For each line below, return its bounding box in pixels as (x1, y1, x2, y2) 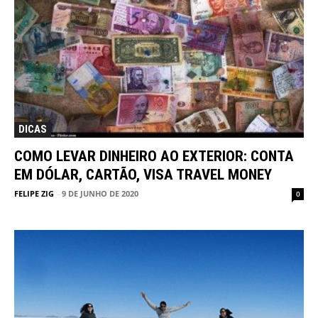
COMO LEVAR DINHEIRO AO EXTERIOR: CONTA (14, 148, 294, 165)
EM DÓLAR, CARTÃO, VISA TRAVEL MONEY (14, 166, 272, 184)
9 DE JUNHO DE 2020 (62, 188, 138, 199)
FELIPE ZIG (14, 188, 54, 199)
